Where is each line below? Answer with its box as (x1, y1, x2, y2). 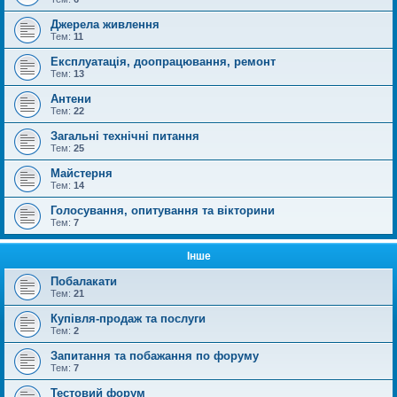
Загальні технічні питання (51, 128, 199, 143)
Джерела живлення (51, 17, 160, 31)
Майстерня (51, 166, 113, 180)
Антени (51, 91, 91, 105)
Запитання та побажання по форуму (51, 348, 259, 362)
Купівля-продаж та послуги (51, 311, 206, 325)
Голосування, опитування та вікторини (51, 203, 275, 217)
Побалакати (51, 274, 117, 288)
